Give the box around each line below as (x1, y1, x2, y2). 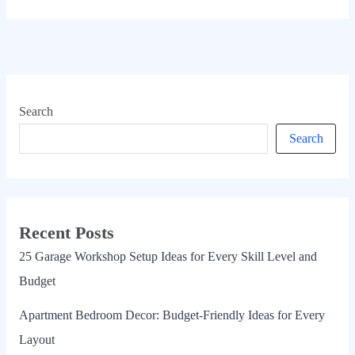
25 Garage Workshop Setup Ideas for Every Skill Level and (18, 249, 317, 263)
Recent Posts (18, 223, 114, 242)
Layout (18, 332, 55, 346)
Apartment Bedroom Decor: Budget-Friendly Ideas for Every (18, 307, 325, 322)
